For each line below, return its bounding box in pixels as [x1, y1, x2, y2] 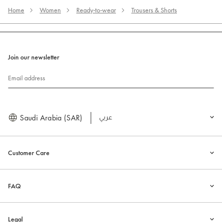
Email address [8, 73, 45, 83]
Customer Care [8, 148, 50, 158]
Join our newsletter [8, 53, 59, 62]
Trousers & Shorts [131, 5, 177, 15]
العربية [99, 112, 122, 123]
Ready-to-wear [76, 5, 116, 15]
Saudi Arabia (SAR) [18, 112, 83, 123]
